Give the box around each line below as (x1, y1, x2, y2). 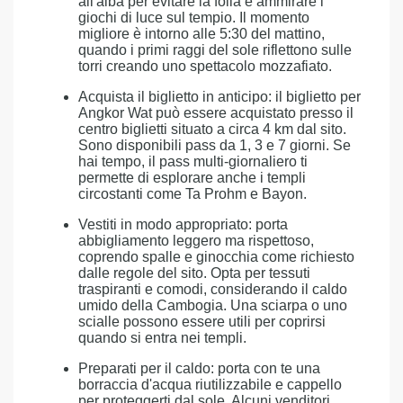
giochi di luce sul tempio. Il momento (78, 10, 309, 25)
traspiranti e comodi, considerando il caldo (78, 282, 347, 297)
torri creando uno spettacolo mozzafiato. (78, 58, 332, 74)
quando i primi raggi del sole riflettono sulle (78, 42, 352, 58)
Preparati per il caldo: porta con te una (78, 361, 320, 376)
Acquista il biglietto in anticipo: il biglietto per (78, 89, 361, 104)
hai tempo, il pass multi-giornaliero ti (78, 154, 308, 169)
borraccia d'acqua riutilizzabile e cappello (78, 377, 342, 392)
